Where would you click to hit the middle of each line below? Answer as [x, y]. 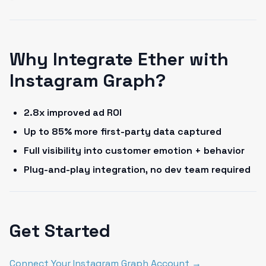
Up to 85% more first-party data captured [123, 132]
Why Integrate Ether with [119, 59]
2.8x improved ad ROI [73, 113]
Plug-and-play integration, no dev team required [137, 170]
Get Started [60, 231]
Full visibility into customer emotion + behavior [134, 151]
